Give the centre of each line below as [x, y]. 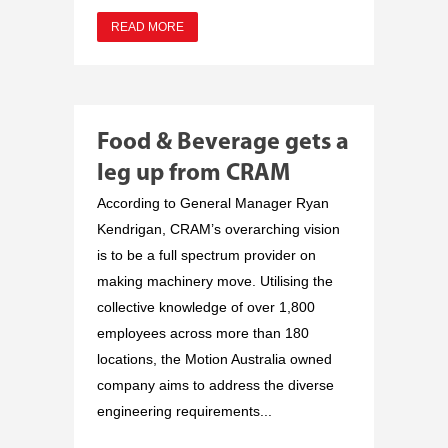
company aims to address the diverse [215, 384]
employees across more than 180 [203, 332]
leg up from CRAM [193, 173]
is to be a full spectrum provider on [206, 254]
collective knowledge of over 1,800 [206, 306]
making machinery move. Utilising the [215, 280]
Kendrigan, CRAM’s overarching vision [218, 228]
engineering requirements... [184, 410]
